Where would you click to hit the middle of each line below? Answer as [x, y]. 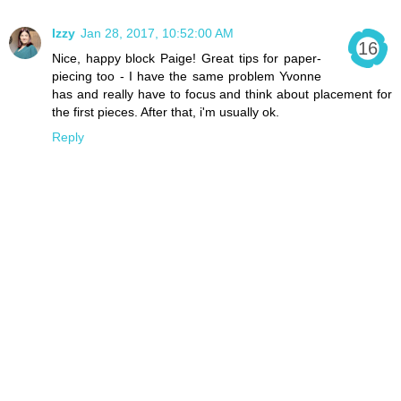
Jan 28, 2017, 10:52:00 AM [157, 34]
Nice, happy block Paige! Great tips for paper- [187, 59]
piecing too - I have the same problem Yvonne [187, 77]
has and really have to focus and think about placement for [222, 94]
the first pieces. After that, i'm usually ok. [166, 112]
